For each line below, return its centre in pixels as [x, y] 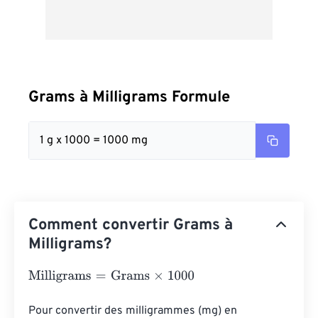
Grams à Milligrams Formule [129, 98]
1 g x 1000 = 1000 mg [94, 141]
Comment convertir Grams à [131, 225]
